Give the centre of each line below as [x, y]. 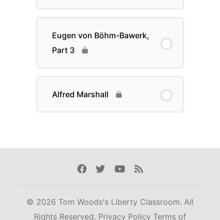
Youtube [133, 169]
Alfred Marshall [81, 95]
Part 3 [64, 50]
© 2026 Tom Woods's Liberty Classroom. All [110, 202]
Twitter [111, 169]
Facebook [98, 169]
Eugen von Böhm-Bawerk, [101, 36]
